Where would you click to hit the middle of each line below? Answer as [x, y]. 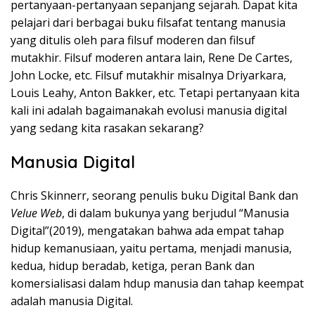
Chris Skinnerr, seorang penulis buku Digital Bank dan [154, 196]
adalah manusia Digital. [72, 301]
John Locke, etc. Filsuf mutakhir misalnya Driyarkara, [148, 76]
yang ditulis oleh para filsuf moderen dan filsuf [133, 40]
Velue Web [36, 213]
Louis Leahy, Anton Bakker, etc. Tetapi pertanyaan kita [155, 93]
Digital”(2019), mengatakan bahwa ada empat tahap [147, 231]
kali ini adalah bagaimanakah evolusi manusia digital [149, 111]
